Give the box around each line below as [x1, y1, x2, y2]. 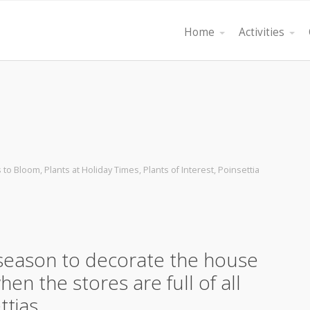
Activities [239, 25, 284, 39]
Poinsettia [218, 164, 259, 176]
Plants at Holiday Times [44, 164, 139, 176]
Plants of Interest [143, 164, 214, 176]
